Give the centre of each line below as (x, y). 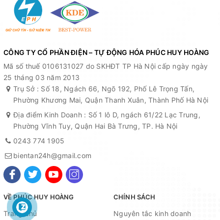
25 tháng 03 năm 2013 (41, 77)
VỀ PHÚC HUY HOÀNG (39, 197)
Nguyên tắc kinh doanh (152, 213)
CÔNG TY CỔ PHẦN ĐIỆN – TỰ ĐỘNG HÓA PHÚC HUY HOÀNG (107, 52)
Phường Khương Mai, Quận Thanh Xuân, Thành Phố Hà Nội (111, 100)
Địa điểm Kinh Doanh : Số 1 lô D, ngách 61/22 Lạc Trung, (107, 114)
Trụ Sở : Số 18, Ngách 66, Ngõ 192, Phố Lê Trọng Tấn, (104, 88)
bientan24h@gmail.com (52, 155)
